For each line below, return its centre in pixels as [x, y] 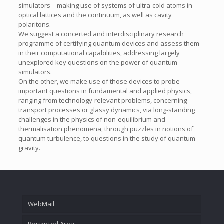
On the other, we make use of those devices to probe [99, 81]
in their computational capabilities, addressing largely [99, 53]
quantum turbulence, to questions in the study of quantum [107, 138]
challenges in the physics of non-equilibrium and [92, 119]
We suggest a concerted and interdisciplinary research [101, 34]
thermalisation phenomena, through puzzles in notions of [106, 129]
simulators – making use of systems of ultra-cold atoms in [105, 5]
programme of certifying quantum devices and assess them [109, 43]
